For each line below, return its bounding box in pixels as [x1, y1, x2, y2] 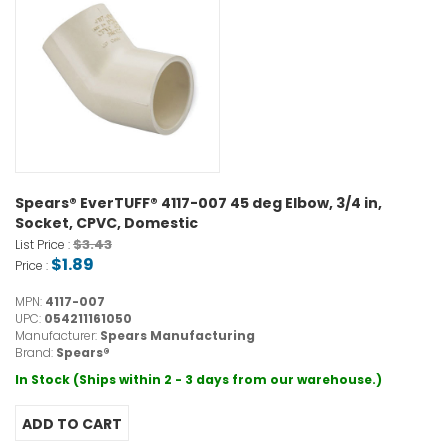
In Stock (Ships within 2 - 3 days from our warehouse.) [15, 371, 382, 389]
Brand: [15, 344, 56, 362]
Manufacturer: [15, 327, 100, 345]
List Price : [15, 236, 73, 254]
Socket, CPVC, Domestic [15, 213, 198, 234]
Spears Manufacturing [100, 327, 255, 345]
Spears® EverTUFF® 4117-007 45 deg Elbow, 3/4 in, [15, 193, 382, 214]
